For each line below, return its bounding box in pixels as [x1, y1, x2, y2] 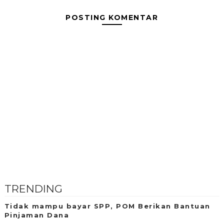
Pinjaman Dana [4, 211, 69, 219]
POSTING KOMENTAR [65, 13, 158, 22]
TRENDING [4, 182, 62, 195]
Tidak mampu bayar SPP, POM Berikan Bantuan [4, 202, 210, 210]
